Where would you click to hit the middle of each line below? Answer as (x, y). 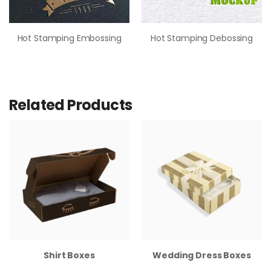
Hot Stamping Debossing (202, 38)
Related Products (71, 105)
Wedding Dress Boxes (202, 255)
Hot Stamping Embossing (69, 38)
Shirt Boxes (69, 255)
